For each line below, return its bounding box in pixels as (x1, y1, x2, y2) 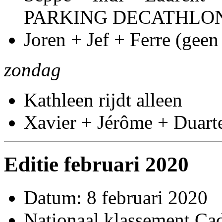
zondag (4, 59, 61, 81)
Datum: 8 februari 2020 (24, 187, 208, 209)
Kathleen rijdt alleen (24, 89, 182, 111)
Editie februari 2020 (4, 153, 189, 176)
